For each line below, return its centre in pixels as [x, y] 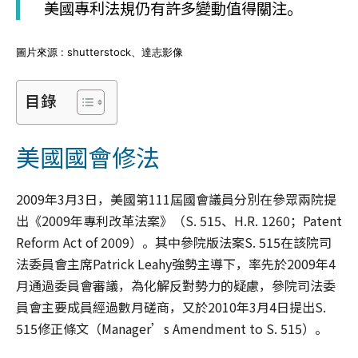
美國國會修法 [88, 157]
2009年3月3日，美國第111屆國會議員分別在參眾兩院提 [176, 199]
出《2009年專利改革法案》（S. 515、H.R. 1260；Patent [179, 221]
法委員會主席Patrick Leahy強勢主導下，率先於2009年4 [176, 264]
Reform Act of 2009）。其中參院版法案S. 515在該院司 [174, 243]
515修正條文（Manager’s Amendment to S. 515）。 [172, 329]
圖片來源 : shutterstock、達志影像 [99, 52]
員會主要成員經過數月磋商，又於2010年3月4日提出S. [171, 307]
